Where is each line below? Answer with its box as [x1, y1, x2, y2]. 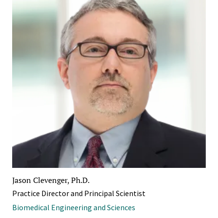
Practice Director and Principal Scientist [12, 188, 145, 198]
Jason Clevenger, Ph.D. [12, 174, 90, 185]
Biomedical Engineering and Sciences [12, 202, 135, 212]
